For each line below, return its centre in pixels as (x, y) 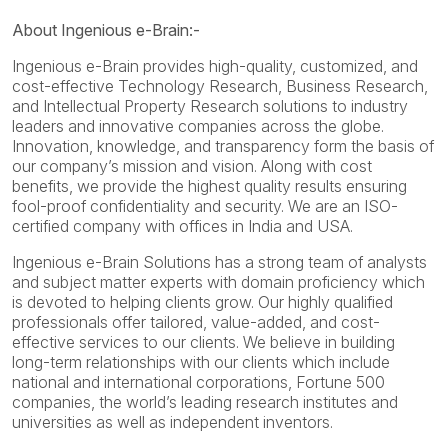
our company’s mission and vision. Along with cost (192, 166)
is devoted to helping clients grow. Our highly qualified (202, 302)
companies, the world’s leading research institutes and (205, 402)
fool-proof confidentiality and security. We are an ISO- (205, 206)
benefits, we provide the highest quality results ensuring (209, 186)
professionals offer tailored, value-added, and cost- (196, 322)
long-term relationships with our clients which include (201, 362)
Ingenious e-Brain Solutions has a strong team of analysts (219, 262)
